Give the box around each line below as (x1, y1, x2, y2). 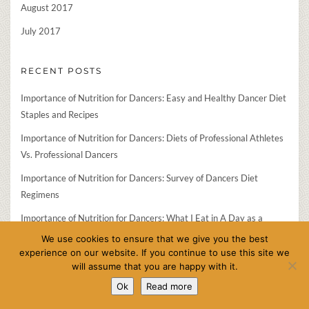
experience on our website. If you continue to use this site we (19, 247, 290, 258)
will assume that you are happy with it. (71, 261, 238, 272)
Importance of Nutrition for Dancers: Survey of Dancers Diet (21, 172, 258, 184)
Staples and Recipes (21, 109, 99, 121)
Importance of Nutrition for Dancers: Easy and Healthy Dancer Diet (21, 92, 286, 104)
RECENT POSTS (21, 66, 102, 77)
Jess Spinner (21, 269, 70, 281)
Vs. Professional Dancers (21, 149, 118, 161)
